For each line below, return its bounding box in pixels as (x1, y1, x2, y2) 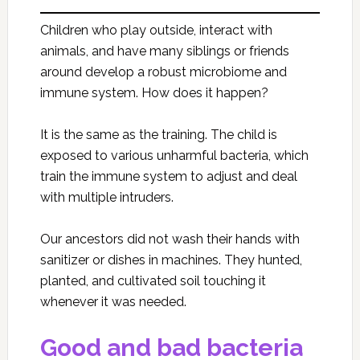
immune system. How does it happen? (39, 85, 268, 100)
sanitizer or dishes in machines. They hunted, (39, 252, 302, 268)
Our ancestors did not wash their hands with (39, 231, 300, 247)
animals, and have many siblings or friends (39, 43, 289, 59)
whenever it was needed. (39, 294, 186, 309)
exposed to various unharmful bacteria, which (39, 148, 309, 163)
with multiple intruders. (39, 190, 174, 205)
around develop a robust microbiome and (39, 64, 287, 80)
